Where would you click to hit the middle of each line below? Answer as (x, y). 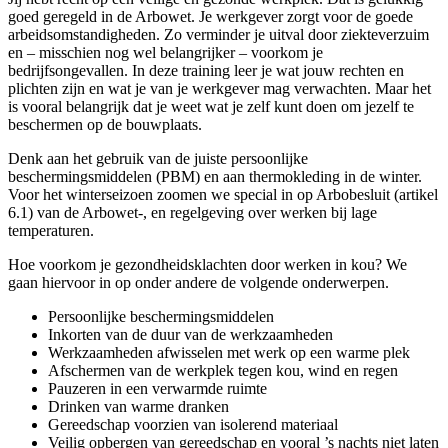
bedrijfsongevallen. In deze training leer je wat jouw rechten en (206, 70)
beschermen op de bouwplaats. (105, 124)
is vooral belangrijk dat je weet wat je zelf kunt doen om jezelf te (211, 106)
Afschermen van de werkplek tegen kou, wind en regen (223, 370)
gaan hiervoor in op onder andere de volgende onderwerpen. (198, 282)
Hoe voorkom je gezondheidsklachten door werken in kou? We (207, 264)
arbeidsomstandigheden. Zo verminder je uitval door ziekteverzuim (218, 34)
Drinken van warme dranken (138, 406)
